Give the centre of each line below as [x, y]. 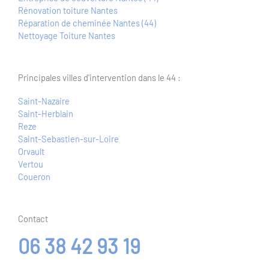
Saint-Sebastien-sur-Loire [68, 139]
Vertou [31, 164]
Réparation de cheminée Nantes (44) [87, 23]
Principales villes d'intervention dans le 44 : [99, 78]
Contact [33, 219]
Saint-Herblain [46, 114]
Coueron [34, 177]
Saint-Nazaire [44, 101]
